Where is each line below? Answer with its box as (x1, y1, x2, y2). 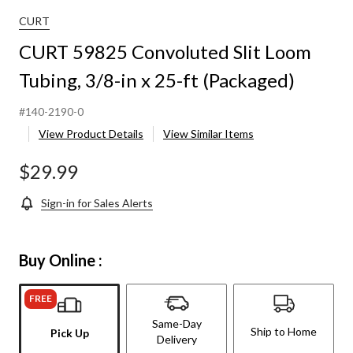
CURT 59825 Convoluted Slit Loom (19, 40, 311, 64)
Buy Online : (19, 251, 102, 270)
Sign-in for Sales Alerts (41, 196, 153, 210)
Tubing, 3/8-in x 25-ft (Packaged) (19, 69, 295, 92)
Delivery (156, 333, 197, 347)
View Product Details (39, 127, 143, 141)
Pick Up (50, 326, 89, 340)
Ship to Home (251, 325, 317, 339)
